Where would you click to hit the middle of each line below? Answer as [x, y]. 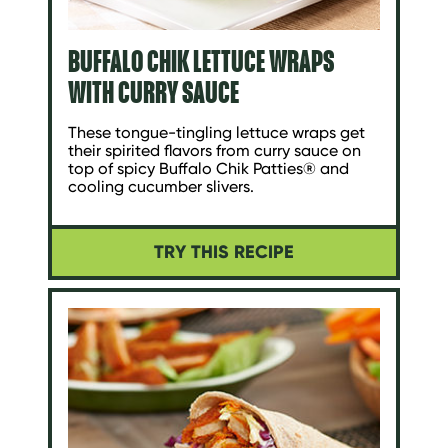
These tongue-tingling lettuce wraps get [216, 132]
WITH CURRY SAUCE [153, 91]
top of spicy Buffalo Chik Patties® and [208, 168]
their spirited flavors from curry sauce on [214, 150]
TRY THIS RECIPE [224, 252]
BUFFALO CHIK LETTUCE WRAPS [201, 60]
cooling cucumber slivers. [161, 186]
